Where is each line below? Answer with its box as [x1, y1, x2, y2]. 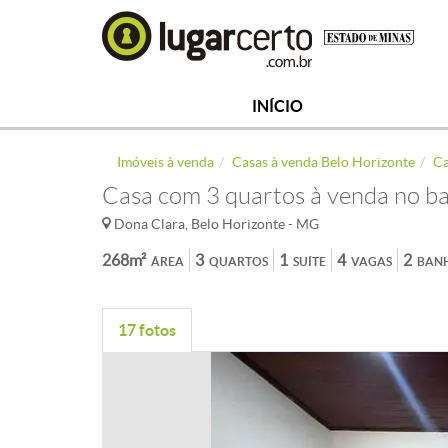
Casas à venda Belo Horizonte [232, 154, 415, 170]
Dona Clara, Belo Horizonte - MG [111, 216, 319, 232]
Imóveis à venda [117, 154, 214, 170]
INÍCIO [251, 97, 303, 115]
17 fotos [118, 321, 176, 339]
